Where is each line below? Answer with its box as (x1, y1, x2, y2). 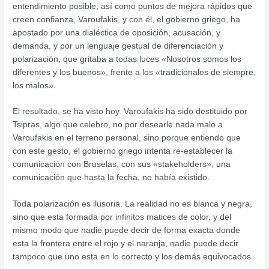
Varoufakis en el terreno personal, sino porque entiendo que (13, 133, 241, 143)
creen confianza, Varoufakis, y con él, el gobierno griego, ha (13, 14, 241, 24)
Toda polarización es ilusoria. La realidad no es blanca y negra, (13, 199, 253, 209)
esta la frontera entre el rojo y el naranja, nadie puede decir (13, 238, 239, 249)
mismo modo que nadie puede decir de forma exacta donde (13, 225, 241, 235)
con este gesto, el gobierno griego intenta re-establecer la (13, 146, 233, 156)
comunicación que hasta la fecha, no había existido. (13, 172, 210, 183)
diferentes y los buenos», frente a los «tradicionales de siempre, (13, 67, 256, 77)
